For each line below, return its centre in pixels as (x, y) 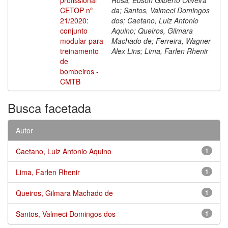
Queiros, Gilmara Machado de (64, 193)
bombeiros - (79, 71)
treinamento (79, 51)
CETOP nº (76, 10)
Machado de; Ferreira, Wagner (161, 40)
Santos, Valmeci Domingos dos (66, 213)
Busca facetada (49, 107)
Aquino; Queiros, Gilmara (152, 30)
